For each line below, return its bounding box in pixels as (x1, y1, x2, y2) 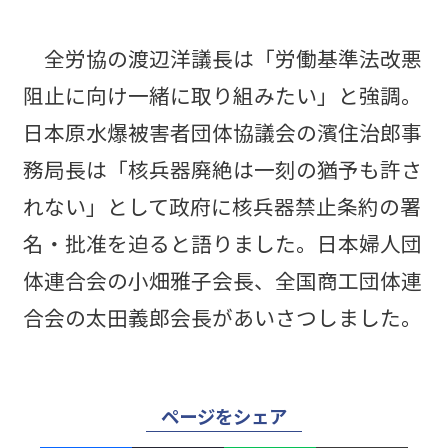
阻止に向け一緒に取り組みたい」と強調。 (22, 79, 422, 110)
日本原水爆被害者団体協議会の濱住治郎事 (22, 116, 422, 147)
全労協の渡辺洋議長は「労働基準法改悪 (22, 42, 422, 73)
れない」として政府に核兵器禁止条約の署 (22, 190, 421, 221)
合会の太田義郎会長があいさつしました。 (22, 301, 422, 332)
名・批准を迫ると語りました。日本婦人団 (22, 227, 422, 258)
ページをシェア (161, 402, 287, 429)
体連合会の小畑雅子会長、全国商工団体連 (22, 264, 422, 295)
